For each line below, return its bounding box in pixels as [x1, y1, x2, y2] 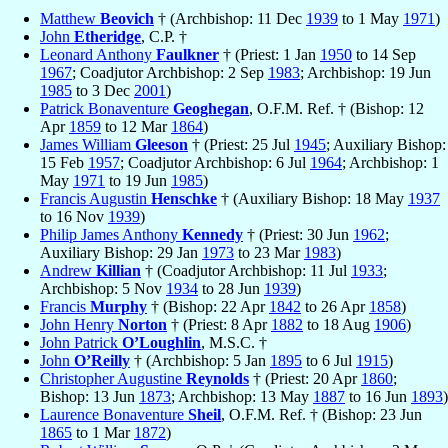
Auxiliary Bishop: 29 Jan [40, 244, 202, 262]
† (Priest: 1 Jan [219, 46, 320, 64]
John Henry [40, 316, 118, 334]
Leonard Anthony [40, 46, 156, 64]
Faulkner [156, 46, 219, 64]
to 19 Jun [105, 172, 171, 190]
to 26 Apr [301, 298, 369, 316]
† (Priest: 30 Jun [243, 226, 353, 244]
